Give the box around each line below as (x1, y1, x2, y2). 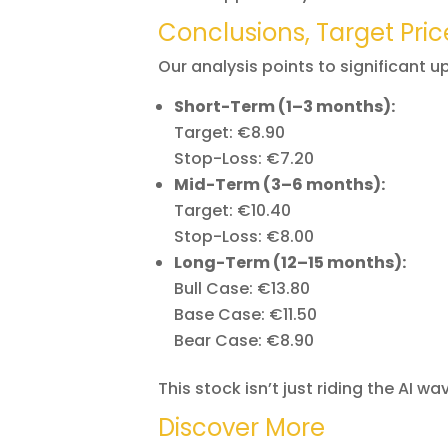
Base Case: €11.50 (174, 303, 317, 327)
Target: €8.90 (174, 121, 285, 145)
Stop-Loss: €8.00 (174, 225, 314, 249)
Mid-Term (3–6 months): (174, 173, 385, 197)
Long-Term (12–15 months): (174, 251, 406, 275)
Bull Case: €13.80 (174, 277, 310, 301)
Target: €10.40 (174, 199, 291, 223)
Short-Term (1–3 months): (174, 95, 395, 119)
